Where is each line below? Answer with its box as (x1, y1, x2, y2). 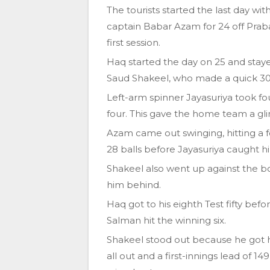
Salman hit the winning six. (107, 214, 226, 226)
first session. (107, 36, 160, 48)
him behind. (107, 178, 161, 190)
